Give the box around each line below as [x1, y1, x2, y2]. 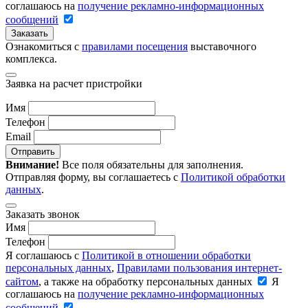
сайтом [5, 275, 38, 287]
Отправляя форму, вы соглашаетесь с [5, 170, 181, 183]
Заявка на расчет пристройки [5, 77, 142, 89]
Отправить [11, 146, 55, 157]
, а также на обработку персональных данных [38, 275, 252, 287]
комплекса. [5, 52, 57, 65]
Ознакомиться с [5, 40, 82, 52]
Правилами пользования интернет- [117, 261, 282, 274]
